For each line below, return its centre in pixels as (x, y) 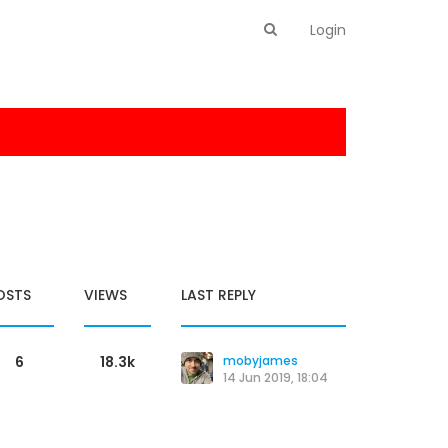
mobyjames (260, 360)
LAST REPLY (218, 295)
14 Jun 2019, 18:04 (275, 377)
